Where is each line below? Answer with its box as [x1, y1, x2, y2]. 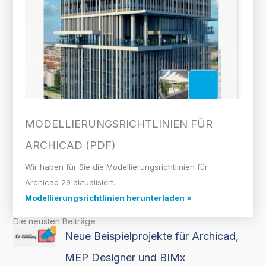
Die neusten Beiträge [12, 216, 96, 226]
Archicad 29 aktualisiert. [24, 177, 115, 187]
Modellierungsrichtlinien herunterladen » [24, 192, 192, 202]
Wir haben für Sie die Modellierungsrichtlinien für [24, 161, 208, 172]
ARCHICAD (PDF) [24, 138, 116, 151]
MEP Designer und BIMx [65, 251, 186, 264]
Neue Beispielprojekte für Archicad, [65, 229, 239, 242]
